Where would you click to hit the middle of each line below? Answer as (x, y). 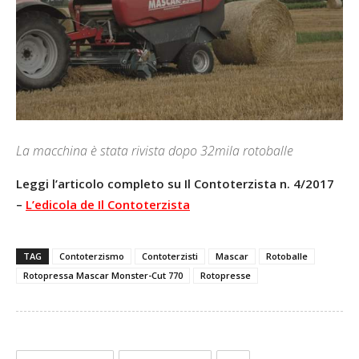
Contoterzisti (170, 256)
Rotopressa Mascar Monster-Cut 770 (103, 275)
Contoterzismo (92, 256)
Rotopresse (226, 275)
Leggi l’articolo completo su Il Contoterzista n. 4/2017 (175, 183)
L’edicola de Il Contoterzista (108, 204)
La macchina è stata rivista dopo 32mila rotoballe (155, 150)
